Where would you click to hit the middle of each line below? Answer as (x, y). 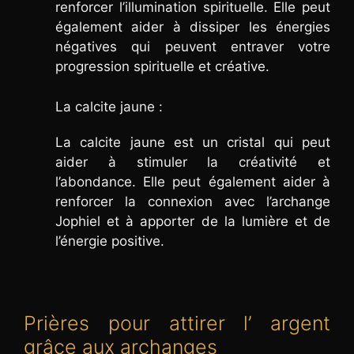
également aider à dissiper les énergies (193, 27)
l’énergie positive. (110, 241)
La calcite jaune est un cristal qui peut (193, 142)
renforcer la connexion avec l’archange (193, 201)
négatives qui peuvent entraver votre (193, 47)
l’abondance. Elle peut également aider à (193, 181)
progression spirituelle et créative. (162, 67)
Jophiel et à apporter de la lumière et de (193, 221)
